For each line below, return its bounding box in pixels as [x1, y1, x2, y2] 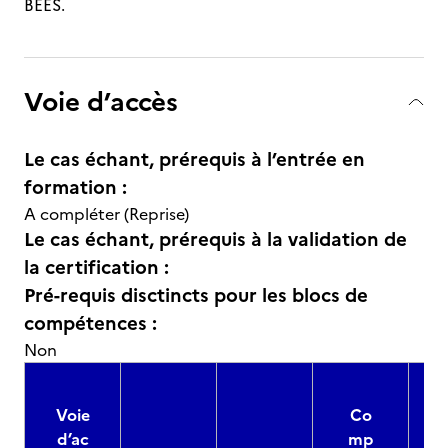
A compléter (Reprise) [24, 202, 189, 226]
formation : [24, 173, 127, 202]
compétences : [24, 309, 157, 338]
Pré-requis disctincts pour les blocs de [24, 281, 368, 310]
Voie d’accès [24, 82, 178, 121]
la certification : [24, 253, 169, 282]
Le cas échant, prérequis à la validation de [24, 225, 407, 254]
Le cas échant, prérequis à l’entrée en [24, 145, 365, 174]
